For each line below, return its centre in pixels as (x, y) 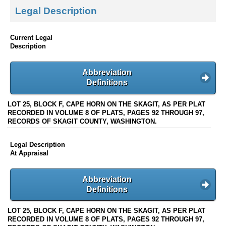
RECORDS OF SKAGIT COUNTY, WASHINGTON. (82, 121)
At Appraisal (29, 153)
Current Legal (31, 38)
